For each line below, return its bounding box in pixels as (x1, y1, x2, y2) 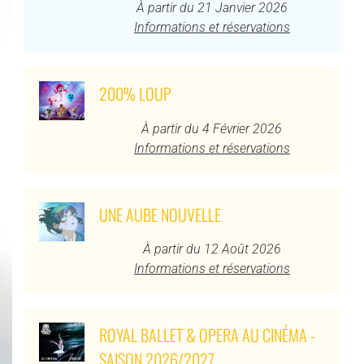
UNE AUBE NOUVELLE (98, 201, 221, 227)
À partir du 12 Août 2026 (142, 240, 281, 257)
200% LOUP (98, 81, 171, 106)
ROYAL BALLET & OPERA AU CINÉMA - (98, 322, 315, 347)
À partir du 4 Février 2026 (141, 120, 283, 136)
